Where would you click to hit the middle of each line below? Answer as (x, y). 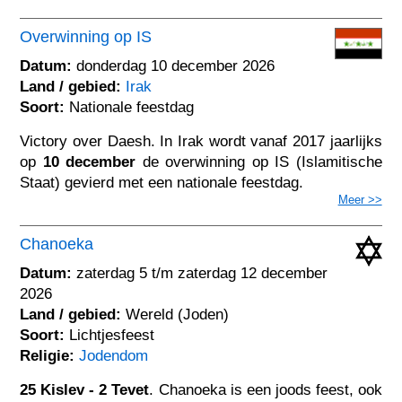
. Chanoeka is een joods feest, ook (266, 389)
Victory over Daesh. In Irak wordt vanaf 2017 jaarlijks (201, 141)
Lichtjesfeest (110, 335)
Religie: (48, 355)
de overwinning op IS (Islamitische (259, 162)
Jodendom (114, 355)
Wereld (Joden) (175, 314)
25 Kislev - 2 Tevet (85, 389)
